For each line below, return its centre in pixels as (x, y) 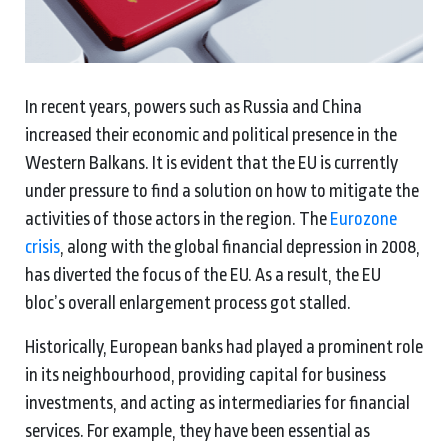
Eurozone (363, 218)
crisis (42, 246)
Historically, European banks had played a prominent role (224, 346)
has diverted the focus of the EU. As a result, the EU (203, 274)
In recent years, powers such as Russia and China (193, 106)
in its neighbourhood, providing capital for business (205, 374)
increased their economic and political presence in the (211, 134)
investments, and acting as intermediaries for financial (217, 402)
